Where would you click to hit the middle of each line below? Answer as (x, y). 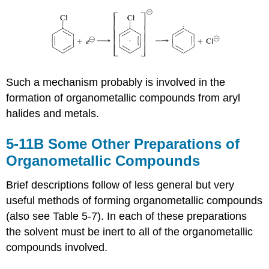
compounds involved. (57, 247)
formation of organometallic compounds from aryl (123, 98)
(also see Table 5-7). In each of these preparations (127, 216)
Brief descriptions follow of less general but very (120, 185)
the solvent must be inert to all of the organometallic (130, 231)
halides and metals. (53, 113)
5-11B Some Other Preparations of (123, 144)
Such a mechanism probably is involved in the (116, 82)
